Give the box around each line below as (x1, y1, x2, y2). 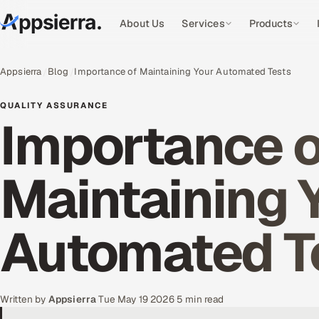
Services (182, 17, 225, 30)
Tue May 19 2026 (98, 293, 174, 305)
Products (249, 17, 293, 30)
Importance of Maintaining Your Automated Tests (74, 66, 291, 78)
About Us (120, 17, 165, 30)
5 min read (176, 293, 224, 305)
